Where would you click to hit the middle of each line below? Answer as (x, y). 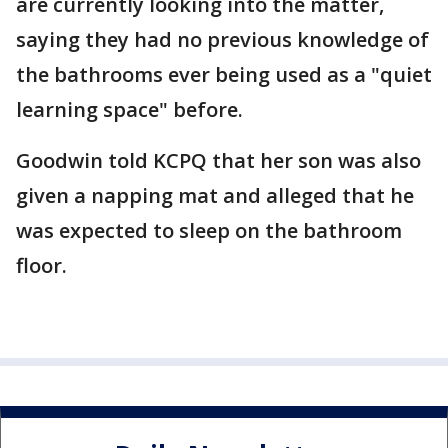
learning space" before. (129, 109)
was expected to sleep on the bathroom (209, 230)
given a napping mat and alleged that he (215, 195)
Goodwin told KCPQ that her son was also (218, 160)
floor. (41, 265)
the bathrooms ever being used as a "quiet (224, 74)
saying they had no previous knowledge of (222, 39)
